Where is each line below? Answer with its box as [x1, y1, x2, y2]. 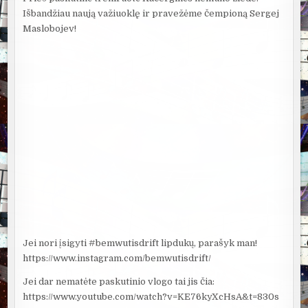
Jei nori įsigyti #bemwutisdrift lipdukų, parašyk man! [23, 238, 258, 249]
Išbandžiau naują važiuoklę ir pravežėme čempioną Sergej [23, 8, 280, 19]
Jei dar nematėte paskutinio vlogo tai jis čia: [23, 276, 215, 287]
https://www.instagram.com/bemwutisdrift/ [23, 253, 212, 264]
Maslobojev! [23, 23, 77, 34]
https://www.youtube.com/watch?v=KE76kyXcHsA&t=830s [23, 291, 280, 302]
